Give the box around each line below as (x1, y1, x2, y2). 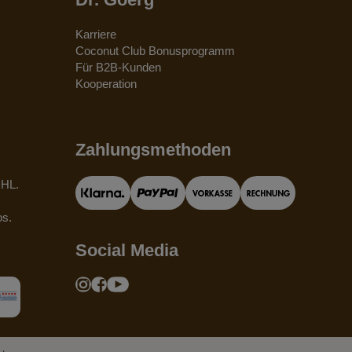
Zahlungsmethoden (75, 139, 231, 159)
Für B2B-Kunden (75, 60, 161, 74)
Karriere (75, 27, 116, 41)
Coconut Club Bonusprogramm (75, 43, 235, 57)
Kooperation (75, 76, 137, 90)
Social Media (75, 240, 178, 260)
